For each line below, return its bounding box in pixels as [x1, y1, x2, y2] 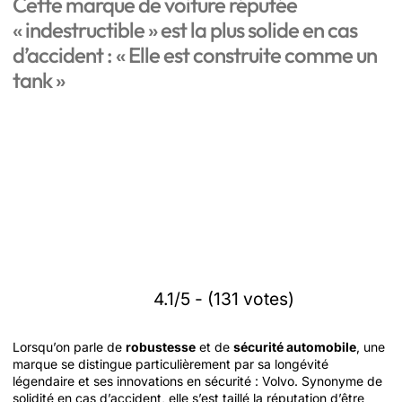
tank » [13, 66, 65, 93]
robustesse [126, 339, 196, 354]
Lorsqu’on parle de [13, 339, 126, 354]
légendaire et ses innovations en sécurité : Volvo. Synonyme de [13, 373, 382, 389]
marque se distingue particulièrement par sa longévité [13, 356, 328, 371]
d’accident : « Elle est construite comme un [13, 41, 377, 68]
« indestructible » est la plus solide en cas [13, 16, 357, 43]
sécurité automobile [233, 339, 356, 354]
